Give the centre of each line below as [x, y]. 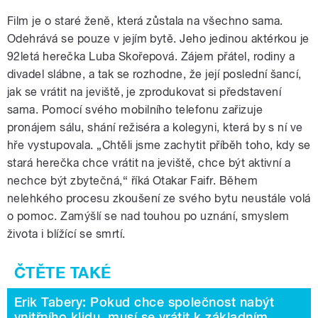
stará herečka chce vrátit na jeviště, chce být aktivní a [149, 163]
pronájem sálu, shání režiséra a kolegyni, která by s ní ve [155, 127]
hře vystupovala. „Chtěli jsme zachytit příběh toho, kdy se [159, 145]
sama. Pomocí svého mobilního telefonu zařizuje [135, 109]
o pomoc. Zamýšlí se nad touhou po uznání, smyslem [148, 216]
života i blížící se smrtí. [66, 234]
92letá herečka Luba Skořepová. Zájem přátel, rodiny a [151, 56]
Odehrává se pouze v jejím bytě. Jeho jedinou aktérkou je [158, 38]
